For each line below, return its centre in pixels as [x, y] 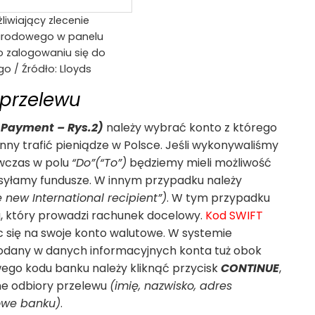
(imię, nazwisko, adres [171, 285]
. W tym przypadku [218, 198]
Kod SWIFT [234, 215]
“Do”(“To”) [99, 162]
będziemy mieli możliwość [199, 162]
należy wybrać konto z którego [190, 127]
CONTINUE [250, 268]
